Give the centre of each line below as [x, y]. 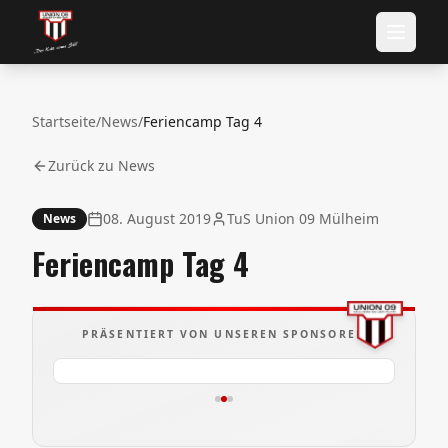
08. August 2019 [157, 218]
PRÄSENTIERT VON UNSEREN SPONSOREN [224, 334]
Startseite [64, 121]
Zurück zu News [101, 165]
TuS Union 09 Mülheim [303, 218]
